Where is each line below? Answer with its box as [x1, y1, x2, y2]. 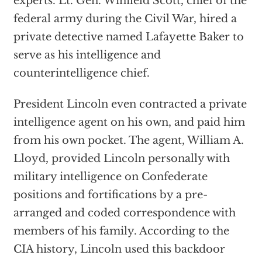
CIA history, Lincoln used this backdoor [13, 243, 225, 256]
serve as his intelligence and [13, 49, 161, 62]
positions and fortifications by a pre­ [13, 188, 208, 202]
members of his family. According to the [13, 225, 229, 238]
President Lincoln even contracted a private [13, 98, 247, 111]
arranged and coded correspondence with [13, 206, 236, 220]
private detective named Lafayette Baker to [13, 30, 244, 44]
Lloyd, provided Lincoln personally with [13, 152, 230, 166]
